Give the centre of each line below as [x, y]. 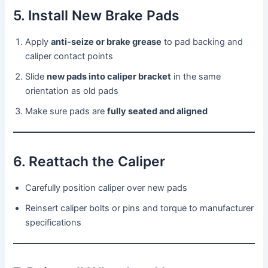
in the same [196, 76]
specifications [54, 222]
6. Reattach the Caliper [89, 162]
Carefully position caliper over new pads [106, 188]
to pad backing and [202, 42]
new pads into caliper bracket [109, 76]
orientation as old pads [72, 91]
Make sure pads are [66, 111]
